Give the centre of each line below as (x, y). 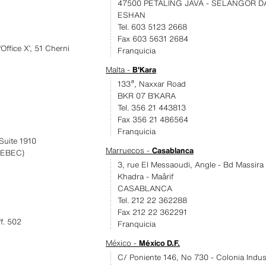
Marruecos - (129, 151)
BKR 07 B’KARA (147, 96)
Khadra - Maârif (146, 177)
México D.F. (160, 243)
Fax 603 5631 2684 (153, 39)
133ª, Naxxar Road (152, 84)
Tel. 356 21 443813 (152, 108)
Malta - (119, 70)
